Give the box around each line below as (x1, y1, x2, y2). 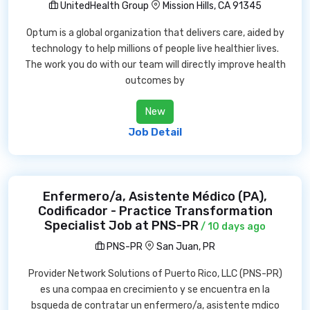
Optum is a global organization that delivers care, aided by (26, 27, 284, 39)
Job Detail (128, 126, 182, 138)
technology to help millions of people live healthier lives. (31, 43, 279, 55)
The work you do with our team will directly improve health (24, 59, 286, 71)
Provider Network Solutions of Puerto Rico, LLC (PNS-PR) (28, 268, 282, 280)
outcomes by (125, 75, 185, 86)
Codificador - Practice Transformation (37, 203, 273, 219)
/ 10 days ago (199, 221, 266, 232)
